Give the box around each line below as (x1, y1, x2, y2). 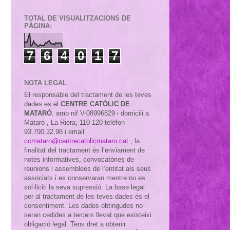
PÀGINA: (24, 22, 52, 30)
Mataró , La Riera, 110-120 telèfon (24, 118, 125, 126)
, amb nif (52, 109, 80, 117)
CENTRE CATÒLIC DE (61, 100, 130, 108)
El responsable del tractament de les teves (24, 90, 151, 99)
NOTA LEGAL (24, 79, 67, 87)
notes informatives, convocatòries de (24, 155, 134, 163)
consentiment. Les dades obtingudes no (24, 201, 143, 209)
